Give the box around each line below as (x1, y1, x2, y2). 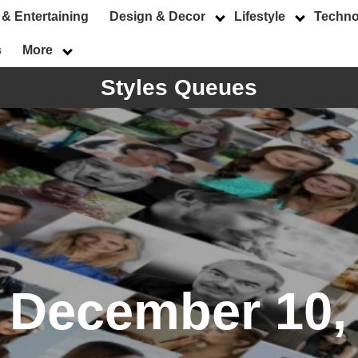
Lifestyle (234, 10, 285, 23)
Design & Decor (109, 10, 205, 23)
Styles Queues (101, 75, 257, 100)
